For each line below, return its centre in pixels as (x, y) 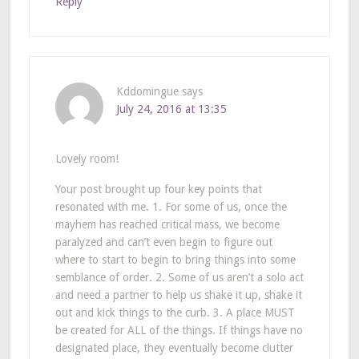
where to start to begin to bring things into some (175, 259)
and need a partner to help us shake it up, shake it (178, 294)
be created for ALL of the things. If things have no (179, 330)
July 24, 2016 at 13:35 (171, 109)
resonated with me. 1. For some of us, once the (171, 206)
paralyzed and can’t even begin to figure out (163, 242)
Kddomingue (147, 91)
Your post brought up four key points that (158, 189)
